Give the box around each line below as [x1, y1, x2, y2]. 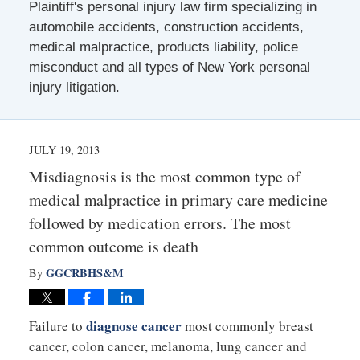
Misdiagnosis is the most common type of [28, 165, 301, 187]
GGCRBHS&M [45, 264, 124, 281]
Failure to [28, 316, 86, 335]
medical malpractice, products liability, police [28, 39, 298, 55]
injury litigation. [28, 79, 120, 95]
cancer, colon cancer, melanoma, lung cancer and [28, 336, 307, 355]
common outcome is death [28, 235, 198, 257]
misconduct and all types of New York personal [28, 59, 310, 75]
